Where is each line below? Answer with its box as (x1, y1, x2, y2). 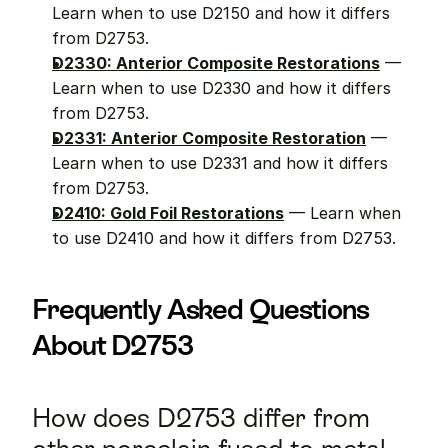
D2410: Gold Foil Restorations (52, 203, 284, 223)
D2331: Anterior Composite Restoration (52, 128, 366, 148)
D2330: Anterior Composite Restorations (52, 53, 380, 73)
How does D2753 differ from (32, 403, 370, 433)
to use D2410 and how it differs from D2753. (52, 228, 396, 248)
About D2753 (32, 329, 193, 361)
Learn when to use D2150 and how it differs (52, 3, 390, 23)
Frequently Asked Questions (32, 293, 369, 325)
